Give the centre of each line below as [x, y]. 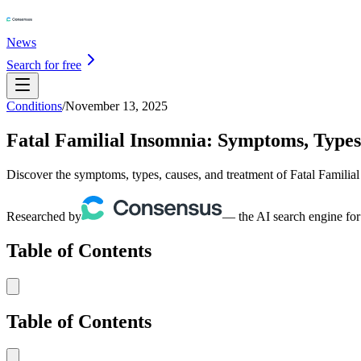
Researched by [44, 216]
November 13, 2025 [116, 106]
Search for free [44, 65]
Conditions [34, 106]
